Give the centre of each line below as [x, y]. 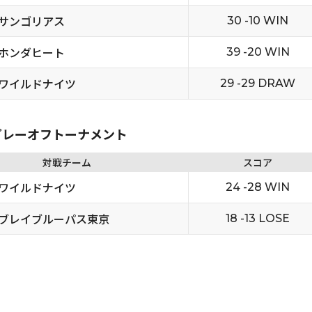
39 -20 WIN [258, 52]
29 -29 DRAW [258, 83]
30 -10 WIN [258, 21]
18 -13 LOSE [258, 218]
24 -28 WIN [258, 187]
